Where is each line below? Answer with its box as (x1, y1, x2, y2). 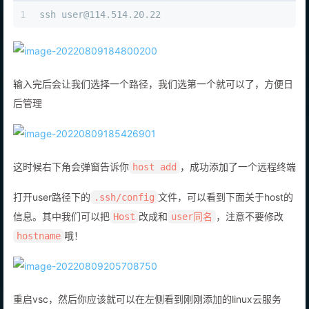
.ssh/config (94, 206, 154, 218)
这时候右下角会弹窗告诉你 (13, 175, 129, 188)
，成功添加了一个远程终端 (180, 175, 296, 188)
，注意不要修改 (216, 225, 283, 237)
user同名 (171, 226, 212, 237)
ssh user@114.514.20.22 (39, 23, 161, 35)
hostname (17, 245, 61, 257)
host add (132, 176, 177, 188)
